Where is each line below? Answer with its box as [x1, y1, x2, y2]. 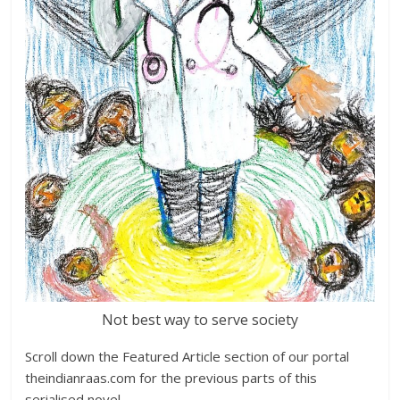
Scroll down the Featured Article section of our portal [25, 347, 350, 366]
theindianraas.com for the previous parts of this [25, 369, 318, 387]
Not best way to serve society [101, 310, 298, 330]
